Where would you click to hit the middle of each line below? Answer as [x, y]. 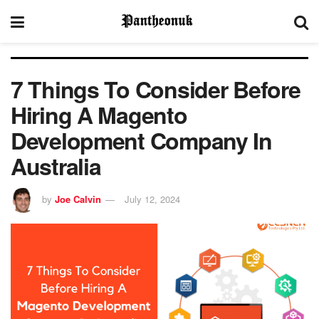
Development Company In [141, 140]
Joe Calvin [78, 199]
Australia [56, 166]
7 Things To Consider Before [156, 89]
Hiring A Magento [99, 115]
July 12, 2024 [152, 199]
